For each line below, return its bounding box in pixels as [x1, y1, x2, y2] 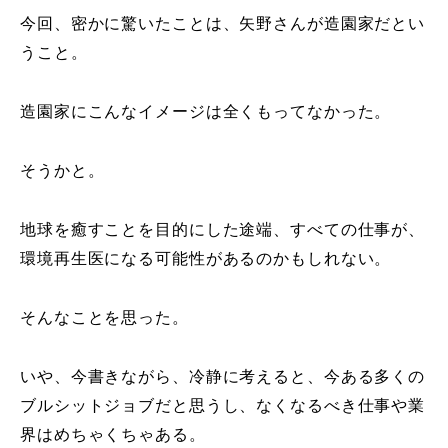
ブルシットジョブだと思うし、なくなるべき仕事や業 [20, 393, 426, 417]
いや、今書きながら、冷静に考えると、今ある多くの [20, 364, 426, 388]
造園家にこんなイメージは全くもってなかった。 [20, 99, 392, 123]
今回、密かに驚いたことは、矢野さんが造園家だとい [20, 11, 426, 35]
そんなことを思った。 [20, 305, 189, 329]
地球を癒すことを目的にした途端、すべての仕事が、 [20, 217, 426, 241]
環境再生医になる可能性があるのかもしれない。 [20, 246, 392, 270]
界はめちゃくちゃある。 [20, 422, 206, 446]
